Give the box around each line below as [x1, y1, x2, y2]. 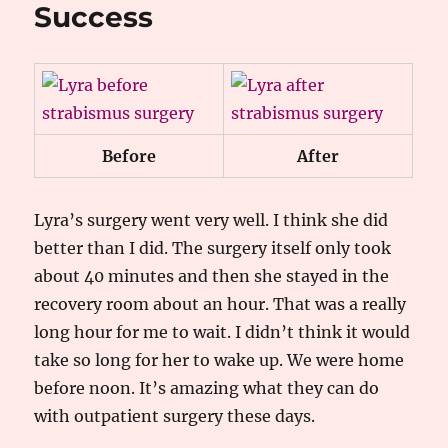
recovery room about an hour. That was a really [34, 294, 407, 314]
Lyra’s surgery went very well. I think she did [34, 210, 389, 230]
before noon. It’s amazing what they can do [34, 378, 380, 398]
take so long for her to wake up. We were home [34, 350, 405, 370]
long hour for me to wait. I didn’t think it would [34, 322, 411, 342]
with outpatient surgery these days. [34, 406, 316, 426]
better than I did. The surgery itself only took [34, 238, 392, 258]
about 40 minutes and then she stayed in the [34, 266, 390, 286]
